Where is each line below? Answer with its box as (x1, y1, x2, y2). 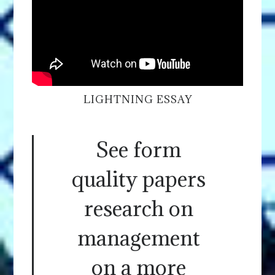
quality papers (71, 166, 206, 193)
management (77, 225, 200, 252)
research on (83, 195, 193, 222)
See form (96, 136, 181, 163)
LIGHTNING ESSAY (83, 93, 192, 107)
